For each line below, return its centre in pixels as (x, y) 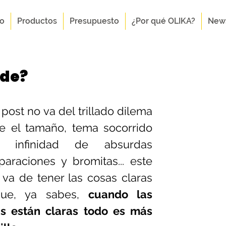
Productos (37, 21)
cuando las (120, 194)
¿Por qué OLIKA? (163, 21)
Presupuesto (94, 21)
